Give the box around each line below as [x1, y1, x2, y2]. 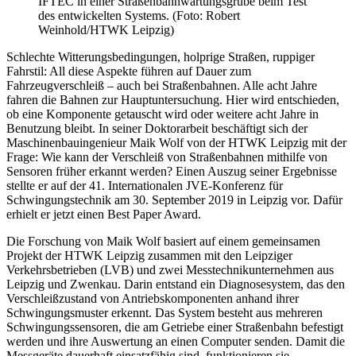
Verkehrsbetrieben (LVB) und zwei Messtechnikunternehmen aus [6, 263, 334, 277]
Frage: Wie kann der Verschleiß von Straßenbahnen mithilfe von [6, 150, 327, 164]
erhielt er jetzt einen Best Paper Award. [6, 207, 201, 222]
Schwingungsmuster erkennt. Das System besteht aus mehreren [6, 306, 323, 320]
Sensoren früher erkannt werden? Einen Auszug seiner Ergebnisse [6, 164, 337, 179]
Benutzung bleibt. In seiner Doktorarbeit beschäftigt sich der [6, 122, 308, 136]
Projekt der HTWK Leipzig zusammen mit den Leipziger [6, 249, 292, 263]
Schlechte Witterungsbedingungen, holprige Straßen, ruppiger [6, 50, 315, 64]
